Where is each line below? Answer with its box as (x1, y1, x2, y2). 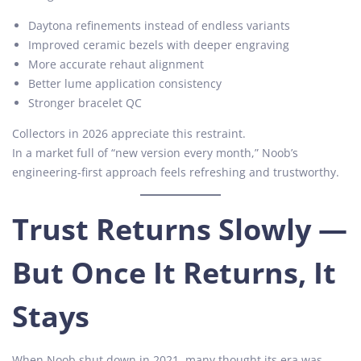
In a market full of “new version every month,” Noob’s (12, 144, 298, 160)
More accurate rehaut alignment (28, 56, 204, 72)
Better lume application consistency (28, 75, 222, 91)
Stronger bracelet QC (28, 94, 142, 110)
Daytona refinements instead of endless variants (28, 17, 290, 33)
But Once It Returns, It (12, 252, 336, 293)
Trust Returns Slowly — (12, 209, 347, 249)
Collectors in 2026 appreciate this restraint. (12, 125, 246, 141)
